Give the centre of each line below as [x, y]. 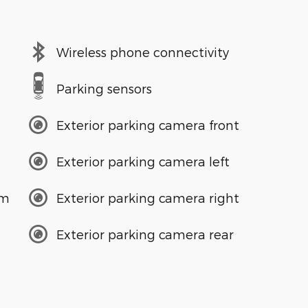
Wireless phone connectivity [143, 52]
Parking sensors [104, 88]
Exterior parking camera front [148, 124]
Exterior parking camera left [143, 161]
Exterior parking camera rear [145, 234]
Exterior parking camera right [148, 197]
